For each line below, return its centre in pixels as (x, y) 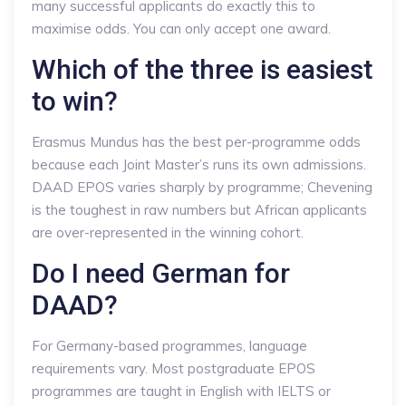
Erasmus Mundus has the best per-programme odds (196, 142)
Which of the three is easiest (202, 69)
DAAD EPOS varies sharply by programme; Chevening (202, 187)
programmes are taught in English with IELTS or (181, 391)
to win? (75, 101)
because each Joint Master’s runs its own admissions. (199, 164)
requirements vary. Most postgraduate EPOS (174, 368)
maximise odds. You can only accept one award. (181, 29)
